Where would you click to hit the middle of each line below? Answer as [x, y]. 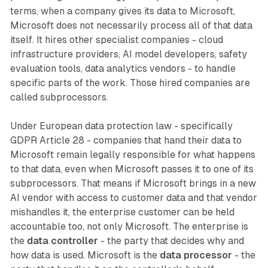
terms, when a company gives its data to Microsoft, [122, 11]
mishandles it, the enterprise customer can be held [122, 212]
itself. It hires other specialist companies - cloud [116, 40]
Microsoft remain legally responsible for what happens [133, 155]
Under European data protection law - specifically [121, 126]
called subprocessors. [59, 98]
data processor [196, 255]
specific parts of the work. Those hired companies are [130, 83]
